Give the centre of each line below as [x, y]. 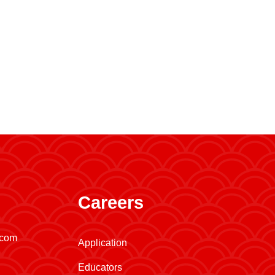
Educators [100, 267]
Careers [111, 203]
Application [103, 243]
